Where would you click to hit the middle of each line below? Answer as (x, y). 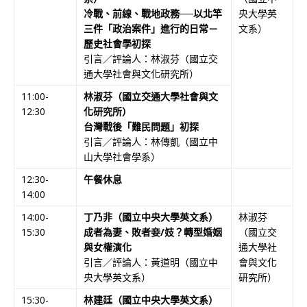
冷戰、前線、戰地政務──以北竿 (153, 13)
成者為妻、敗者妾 (122, 232)
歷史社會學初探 (117, 43)
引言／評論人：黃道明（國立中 (151, 262)
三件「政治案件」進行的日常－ (151, 28)
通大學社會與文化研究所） (141, 73)
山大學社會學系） (122, 156)
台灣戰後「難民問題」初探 (141, 126)
